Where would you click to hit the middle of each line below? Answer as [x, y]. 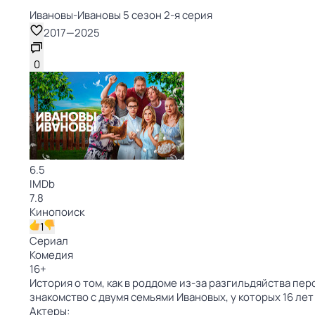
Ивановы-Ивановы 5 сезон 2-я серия [121, 15]
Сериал [49, 241]
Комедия [51, 255]
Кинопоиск [57, 212]
